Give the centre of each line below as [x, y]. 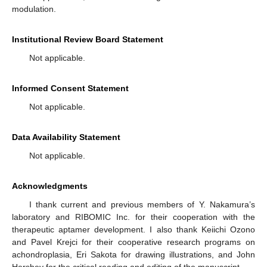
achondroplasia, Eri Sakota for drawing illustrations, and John [133, 255]
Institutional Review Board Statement [88, 40]
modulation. [34, 9]
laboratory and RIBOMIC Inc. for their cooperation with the [133, 217]
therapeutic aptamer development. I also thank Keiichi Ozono [133, 230]
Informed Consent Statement [70, 89]
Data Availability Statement [66, 137]
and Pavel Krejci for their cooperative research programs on [133, 242]
